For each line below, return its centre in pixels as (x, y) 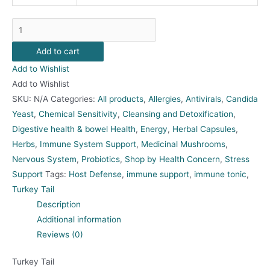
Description (59, 204)
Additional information (79, 219)
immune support (158, 174)
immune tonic (220, 174)
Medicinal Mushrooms (183, 144)
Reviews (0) (60, 234)
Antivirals (203, 99)
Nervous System (44, 159)
